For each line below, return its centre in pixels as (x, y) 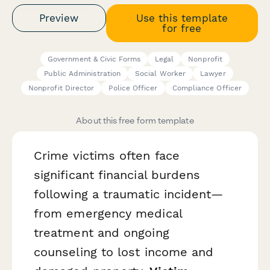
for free (182, 28)
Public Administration (83, 74)
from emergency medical (108, 214)
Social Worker (161, 74)
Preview (59, 18)
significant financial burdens (117, 175)
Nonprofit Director (61, 88)
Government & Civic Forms (94, 59)
